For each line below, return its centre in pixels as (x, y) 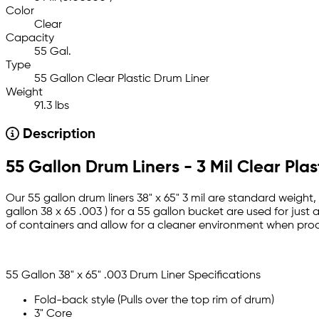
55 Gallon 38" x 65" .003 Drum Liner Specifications (133, 276)
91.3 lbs (52, 106)
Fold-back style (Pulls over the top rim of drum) (154, 301)
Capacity (30, 39)
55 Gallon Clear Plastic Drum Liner (122, 79)
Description (57, 135)
